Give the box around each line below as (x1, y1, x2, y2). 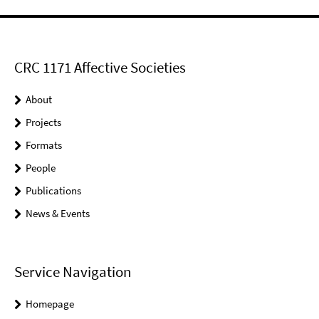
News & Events (26, 206, 90, 220)
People (26, 161, 56, 174)
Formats (26, 138, 62, 152)
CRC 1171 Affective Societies (14, 58, 186, 77)
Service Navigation (14, 262, 131, 282)
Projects (26, 115, 61, 129)
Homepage (26, 297, 74, 311)
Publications (26, 184, 81, 197)
